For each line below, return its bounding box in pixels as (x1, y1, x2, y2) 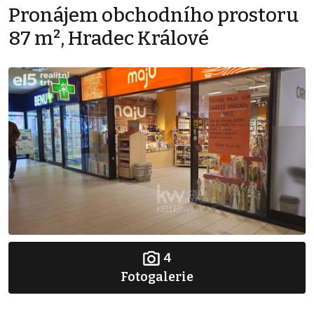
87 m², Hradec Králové (8, 27, 209, 50)
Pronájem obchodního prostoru (8, 4, 299, 27)
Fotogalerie (121, 269, 193, 285)
